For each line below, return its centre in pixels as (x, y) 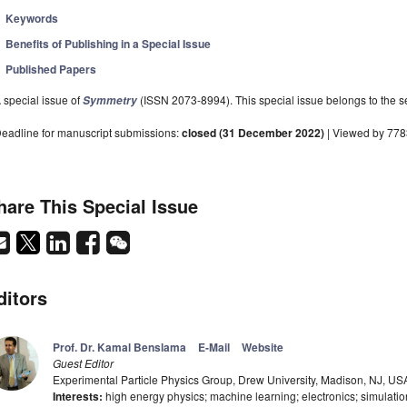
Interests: (78, 397)
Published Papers (51, 69)
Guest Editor (83, 363)
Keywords (32, 19)
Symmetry (110, 101)
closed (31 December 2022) (253, 133)
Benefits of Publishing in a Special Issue (109, 44)
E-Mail (214, 347)
